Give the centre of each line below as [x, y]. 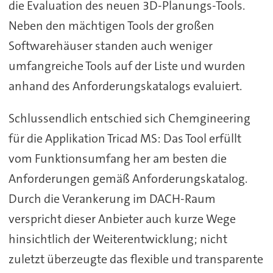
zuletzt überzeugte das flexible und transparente [136, 259]
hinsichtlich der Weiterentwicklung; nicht [118, 239]
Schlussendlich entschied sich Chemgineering [129, 118]
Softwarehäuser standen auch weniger [110, 45]
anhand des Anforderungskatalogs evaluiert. [125, 86]
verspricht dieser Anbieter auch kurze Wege [122, 218]
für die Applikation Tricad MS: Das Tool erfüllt [125, 138]
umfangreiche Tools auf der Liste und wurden [127, 66]
